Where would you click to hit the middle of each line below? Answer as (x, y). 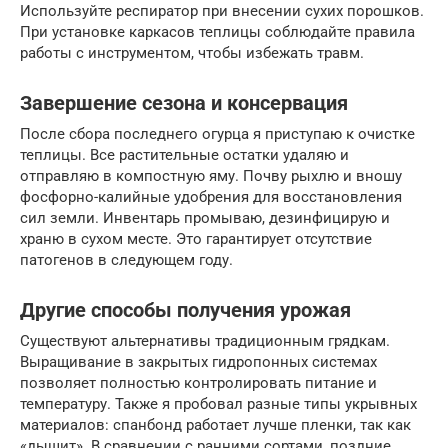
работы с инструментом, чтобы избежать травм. (192, 52)
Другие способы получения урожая (185, 310)
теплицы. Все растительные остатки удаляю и (184, 154)
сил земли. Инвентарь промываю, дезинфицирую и (205, 217)
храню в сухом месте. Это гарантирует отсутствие (196, 238)
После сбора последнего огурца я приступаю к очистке (217, 133)
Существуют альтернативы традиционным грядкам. (205, 340)
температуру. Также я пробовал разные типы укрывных (218, 403)
